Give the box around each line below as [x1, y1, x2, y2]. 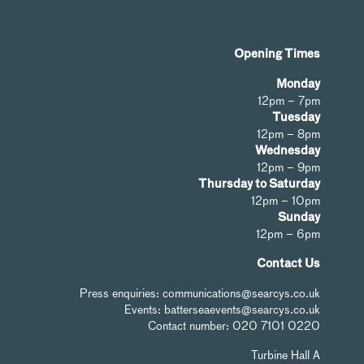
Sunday [278, 211, 320, 223]
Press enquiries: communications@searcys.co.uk [80, 284, 320, 301]
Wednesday [255, 145, 320, 157]
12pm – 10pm [251, 192, 320, 209]
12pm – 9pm [257, 158, 320, 175]
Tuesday [272, 111, 320, 123]
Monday [276, 78, 320, 90]
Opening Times [234, 48, 320, 60]
